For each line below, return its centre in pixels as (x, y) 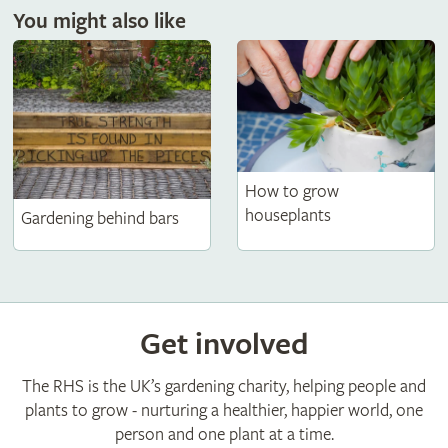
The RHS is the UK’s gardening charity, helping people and (224, 387)
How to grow (291, 192)
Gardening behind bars (99, 218)
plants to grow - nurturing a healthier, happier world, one (224, 411)
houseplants (287, 216)
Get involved (224, 345)
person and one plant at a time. (224, 435)
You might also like (99, 22)
